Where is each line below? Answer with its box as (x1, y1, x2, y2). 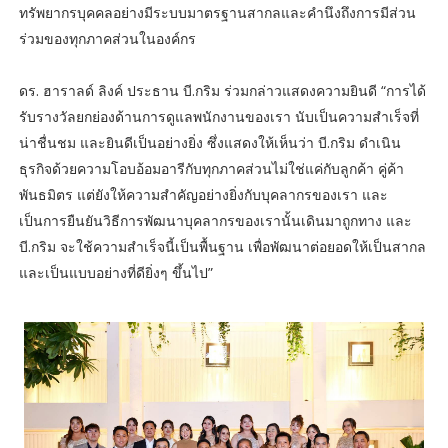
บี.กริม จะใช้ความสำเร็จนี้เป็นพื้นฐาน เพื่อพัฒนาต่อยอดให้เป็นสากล (18, 237, 426, 257)
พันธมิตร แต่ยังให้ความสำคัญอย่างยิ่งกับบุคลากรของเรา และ (18, 185, 388, 205)
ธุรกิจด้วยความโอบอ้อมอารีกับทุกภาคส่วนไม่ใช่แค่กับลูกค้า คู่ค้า (18, 159, 404, 179)
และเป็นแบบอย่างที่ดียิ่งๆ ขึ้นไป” (18, 263, 217, 283)
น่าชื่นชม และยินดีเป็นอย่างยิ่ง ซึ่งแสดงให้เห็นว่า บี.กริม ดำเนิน (18, 133, 401, 153)
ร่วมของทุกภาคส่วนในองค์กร (18, 29, 196, 49)
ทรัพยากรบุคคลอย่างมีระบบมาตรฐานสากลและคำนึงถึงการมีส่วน (18, 3, 416, 23)
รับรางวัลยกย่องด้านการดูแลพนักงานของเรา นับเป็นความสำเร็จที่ (18, 107, 419, 127)
